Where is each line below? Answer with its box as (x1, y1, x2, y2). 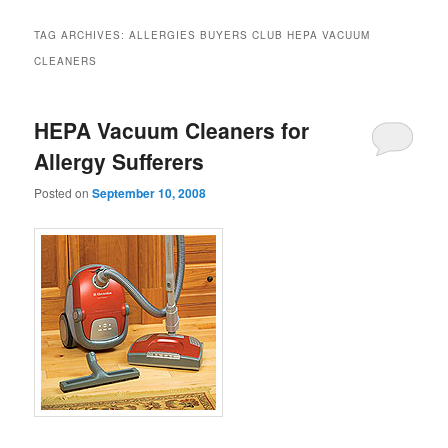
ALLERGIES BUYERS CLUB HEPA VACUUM (129, 28, 371, 43)
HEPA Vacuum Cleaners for (34, 115, 310, 146)
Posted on (34, 183, 93, 201)
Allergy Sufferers (34, 146, 205, 177)
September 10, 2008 (92, 183, 207, 202)
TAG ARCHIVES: (34, 28, 130, 43)
